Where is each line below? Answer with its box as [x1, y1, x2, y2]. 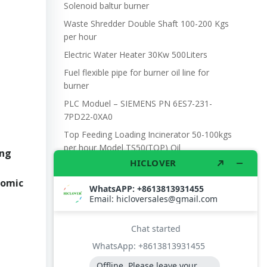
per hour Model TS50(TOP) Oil [63, 142, 181, 153]
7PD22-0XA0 [63, 111, 113, 122]
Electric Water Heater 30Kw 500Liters [63, 49, 207, 60]
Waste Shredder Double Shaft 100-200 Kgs [63, 18, 229, 29]
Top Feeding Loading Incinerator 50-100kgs [63, 129, 232, 140]
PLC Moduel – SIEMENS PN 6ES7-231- [63, 98, 212, 109]
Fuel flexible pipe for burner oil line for [63, 67, 209, 78]
